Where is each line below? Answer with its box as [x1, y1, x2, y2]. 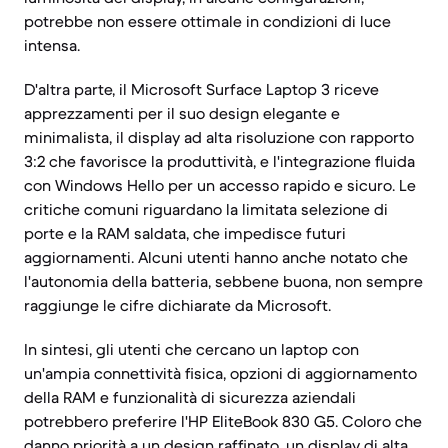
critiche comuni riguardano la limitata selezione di [24, 199, 388, 219]
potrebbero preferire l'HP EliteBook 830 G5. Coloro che [24, 411, 422, 431]
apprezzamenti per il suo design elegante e [24, 103, 340, 123]
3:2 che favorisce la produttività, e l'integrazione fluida [24, 151, 415, 171]
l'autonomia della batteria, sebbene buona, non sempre [24, 271, 423, 291]
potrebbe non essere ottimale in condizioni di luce [24, 11, 391, 31]
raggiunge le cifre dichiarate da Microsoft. [24, 295, 331, 315]
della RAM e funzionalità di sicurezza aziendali [24, 387, 356, 407]
